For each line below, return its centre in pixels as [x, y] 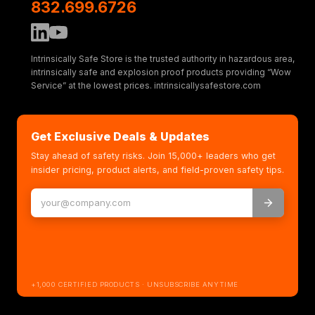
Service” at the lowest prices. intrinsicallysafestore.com [146, 85]
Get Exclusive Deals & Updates [120, 136]
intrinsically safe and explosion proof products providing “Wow [161, 72]
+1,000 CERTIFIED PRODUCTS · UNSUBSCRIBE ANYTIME [135, 284]
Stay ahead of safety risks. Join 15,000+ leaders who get [153, 156]
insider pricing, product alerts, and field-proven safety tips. [157, 170]
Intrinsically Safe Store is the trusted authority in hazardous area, [163, 59]
